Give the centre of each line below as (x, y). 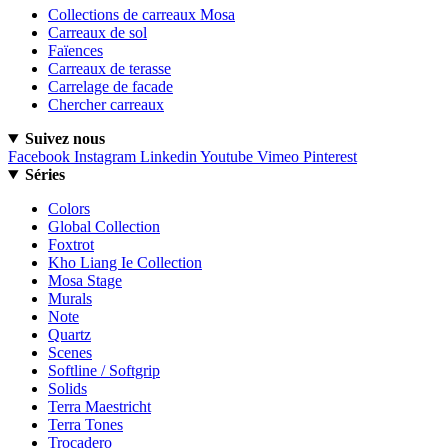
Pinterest (330, 157)
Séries (44, 175)
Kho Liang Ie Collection (125, 263)
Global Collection (104, 227)
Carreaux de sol (97, 33)
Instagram (105, 157)
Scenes (70, 353)
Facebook (39, 157)
